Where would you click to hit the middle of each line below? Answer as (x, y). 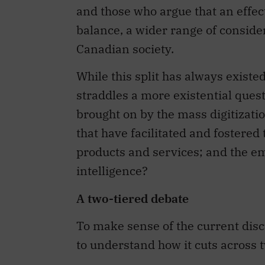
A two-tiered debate (132, 198)
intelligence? (112, 171)
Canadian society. (125, 49)
